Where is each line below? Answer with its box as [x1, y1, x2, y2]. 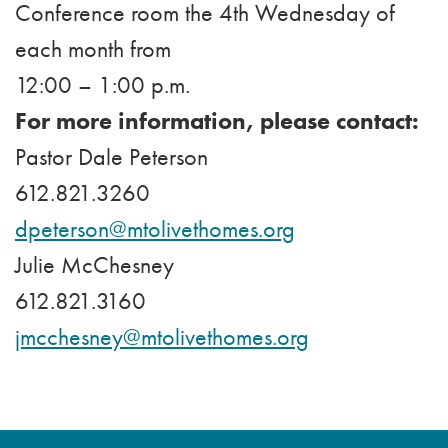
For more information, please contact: [15, 105, 419, 137]
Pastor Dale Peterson [15, 141, 208, 173]
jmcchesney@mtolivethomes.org [15, 321, 309, 353]
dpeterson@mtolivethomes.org [15, 213, 295, 245]
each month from [15, 33, 171, 65]
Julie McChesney [15, 249, 174, 281]
